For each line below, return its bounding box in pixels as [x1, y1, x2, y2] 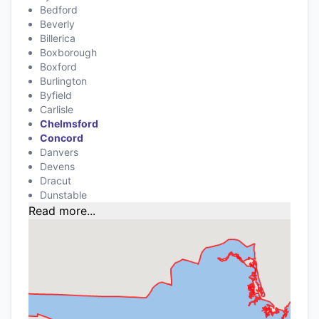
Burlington [40, 74, 87, 87]
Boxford [40, 60, 77, 73]
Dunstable [40, 188, 87, 201]
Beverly [40, 17, 75, 30]
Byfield [40, 88, 72, 101]
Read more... [28, 203, 95, 218]
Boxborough [40, 46, 97, 58]
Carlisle [40, 103, 73, 115]
